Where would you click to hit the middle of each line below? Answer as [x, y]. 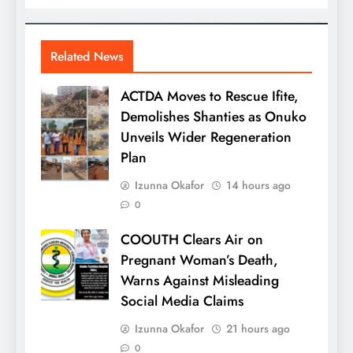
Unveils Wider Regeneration [206, 137]
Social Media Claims [182, 301]
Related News [87, 57]
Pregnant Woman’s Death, [199, 260]
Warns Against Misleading [200, 281]
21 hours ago [258, 329]
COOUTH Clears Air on [192, 240]
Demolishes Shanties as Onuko [214, 117]
